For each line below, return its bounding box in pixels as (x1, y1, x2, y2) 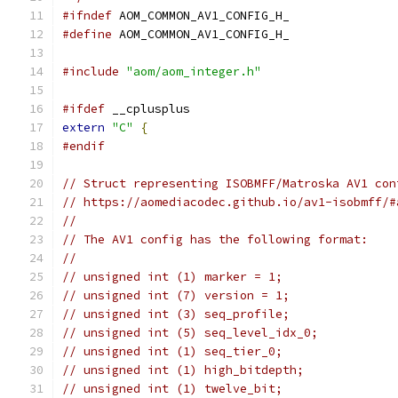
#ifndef (62, 8, 112, 23)
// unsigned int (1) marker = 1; (62, 269, 283, 284)
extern (62, 120, 105, 135)
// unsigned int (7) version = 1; (62, 288, 290, 303)
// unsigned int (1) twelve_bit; (62, 381, 283, 396)
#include (62, 64, 119, 79)
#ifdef (62, 101, 105, 116)
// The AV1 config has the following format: (62, 232, 368, 247)
